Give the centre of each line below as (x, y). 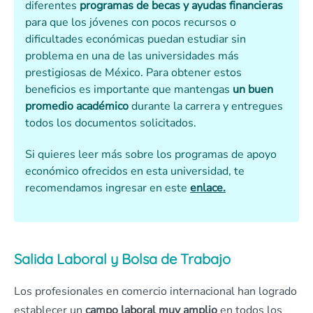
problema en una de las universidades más (132, 56)
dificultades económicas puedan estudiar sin (136, 39)
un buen (253, 90)
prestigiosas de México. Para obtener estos (133, 73)
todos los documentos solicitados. (111, 123)
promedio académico (77, 107)
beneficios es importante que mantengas (129, 90)
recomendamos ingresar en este (108, 188)
